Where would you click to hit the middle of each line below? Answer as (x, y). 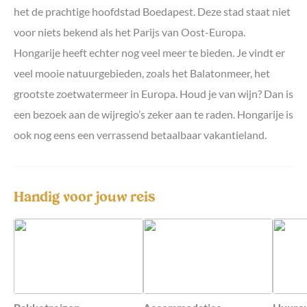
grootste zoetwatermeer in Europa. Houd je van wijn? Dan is (153, 94)
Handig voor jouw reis (84, 198)
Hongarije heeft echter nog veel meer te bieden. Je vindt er (149, 52)
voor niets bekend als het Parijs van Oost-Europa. (130, 32)
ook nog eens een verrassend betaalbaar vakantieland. (140, 135)
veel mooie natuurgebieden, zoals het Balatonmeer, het (142, 73)
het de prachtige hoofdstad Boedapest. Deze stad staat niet (152, 11)
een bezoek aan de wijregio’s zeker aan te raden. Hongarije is (153, 114)
